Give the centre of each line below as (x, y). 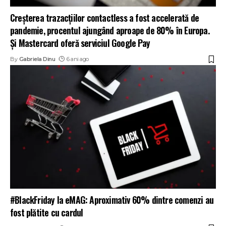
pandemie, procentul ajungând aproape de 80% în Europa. (110, 31)
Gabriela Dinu (37, 59)
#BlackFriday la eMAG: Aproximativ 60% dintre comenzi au (112, 200)
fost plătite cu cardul (47, 212)
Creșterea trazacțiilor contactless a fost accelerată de (105, 18)
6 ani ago (78, 59)
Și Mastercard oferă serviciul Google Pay (80, 43)
